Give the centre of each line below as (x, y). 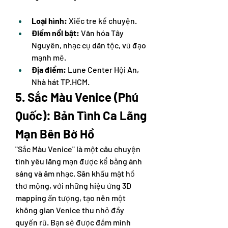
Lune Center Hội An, (103, 69)
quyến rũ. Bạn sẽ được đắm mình (73, 222)
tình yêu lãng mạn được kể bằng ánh (79, 161)
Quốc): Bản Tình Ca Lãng (81, 115)
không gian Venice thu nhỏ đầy (70, 210)
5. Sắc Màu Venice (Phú (77, 97)
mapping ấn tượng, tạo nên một (70, 198)
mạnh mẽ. (49, 57)
